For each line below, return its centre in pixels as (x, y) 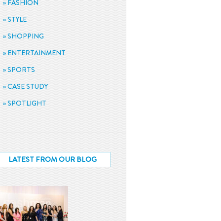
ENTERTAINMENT (37, 53)
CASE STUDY (28, 86)
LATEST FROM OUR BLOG (52, 159)
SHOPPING (26, 36)
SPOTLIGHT (27, 103)
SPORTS (21, 70)
